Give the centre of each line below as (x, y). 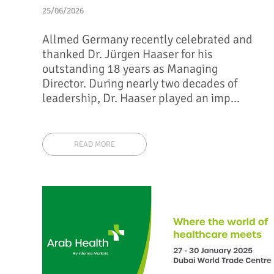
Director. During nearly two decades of (140, 83)
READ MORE (95, 145)
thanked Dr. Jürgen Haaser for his (128, 54)
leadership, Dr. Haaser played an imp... (141, 98)
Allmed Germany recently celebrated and (148, 39)
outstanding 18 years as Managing (130, 68)
